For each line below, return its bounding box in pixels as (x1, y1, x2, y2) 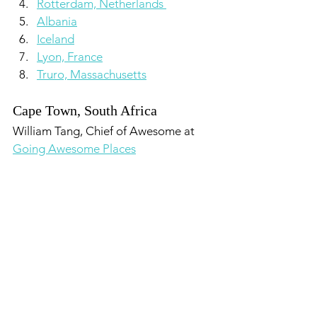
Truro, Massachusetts (37, 67, 146, 81)
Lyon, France (37, 50, 103, 64)
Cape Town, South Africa (13, 103, 157, 118)
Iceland (37, 32, 74, 46)
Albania (37, 14, 77, 28)
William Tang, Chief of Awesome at (13, 124, 197, 138)
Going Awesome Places (13, 142, 136, 156)
